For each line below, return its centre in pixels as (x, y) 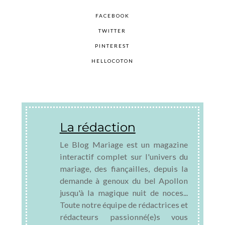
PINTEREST (113, 46)
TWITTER (113, 31)
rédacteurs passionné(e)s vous (124, 217)
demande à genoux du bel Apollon (124, 181)
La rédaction (97, 127)
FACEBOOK (112, 16)
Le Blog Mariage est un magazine (124, 145)
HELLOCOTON (112, 61)
